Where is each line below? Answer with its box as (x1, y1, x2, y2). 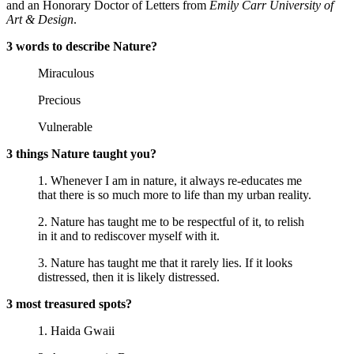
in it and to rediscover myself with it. (38, 229, 220, 243)
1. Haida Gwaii (38, 324, 115, 338)
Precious (38, 93, 81, 107)
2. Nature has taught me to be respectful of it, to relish (38, 215, 304, 229)
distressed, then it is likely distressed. (38, 270, 220, 284)
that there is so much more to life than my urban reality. (38, 188, 311, 202)
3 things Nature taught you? (6, 147, 160, 161)
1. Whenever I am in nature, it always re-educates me (38, 174, 302, 188)
